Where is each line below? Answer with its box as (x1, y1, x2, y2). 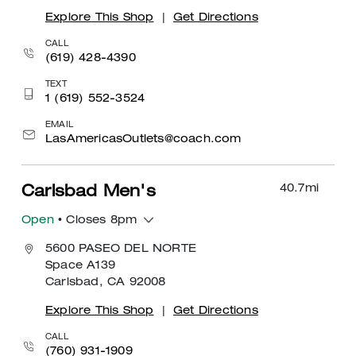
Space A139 (45, 260, 115, 272)
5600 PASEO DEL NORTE (45, 243, 196, 255)
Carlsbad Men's (21, 184, 156, 201)
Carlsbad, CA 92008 (45, 277, 166, 288)
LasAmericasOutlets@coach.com (45, 133, 242, 145)
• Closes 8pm (53, 215, 137, 226)
